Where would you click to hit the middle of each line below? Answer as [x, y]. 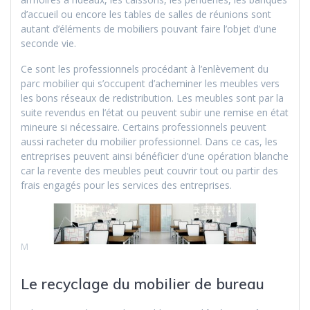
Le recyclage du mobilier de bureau [143, 284]
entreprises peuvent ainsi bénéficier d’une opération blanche [155, 156]
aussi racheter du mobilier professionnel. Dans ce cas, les [149, 142]
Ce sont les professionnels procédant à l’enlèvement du [145, 69]
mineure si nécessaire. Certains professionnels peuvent [144, 127]
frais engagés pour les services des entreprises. [126, 185]
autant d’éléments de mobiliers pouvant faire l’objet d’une [149, 29]
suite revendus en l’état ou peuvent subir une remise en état [155, 113]
